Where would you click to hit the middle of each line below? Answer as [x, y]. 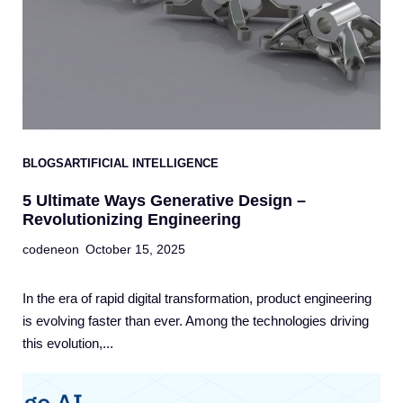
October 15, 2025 [135, 250]
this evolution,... [68, 344]
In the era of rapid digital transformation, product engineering [197, 299]
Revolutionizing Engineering [132, 220]
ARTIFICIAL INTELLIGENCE [141, 164]
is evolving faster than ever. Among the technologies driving [196, 321]
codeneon [51, 250]
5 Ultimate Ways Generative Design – [164, 201]
